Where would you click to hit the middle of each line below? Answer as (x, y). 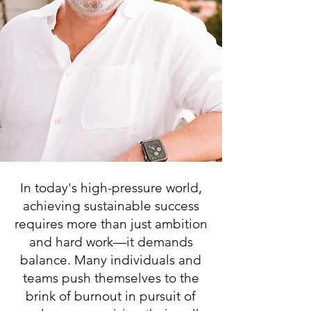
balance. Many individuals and (111, 260)
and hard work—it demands (111, 242)
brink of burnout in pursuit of (111, 296)
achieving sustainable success (111, 206)
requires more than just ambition (111, 224)
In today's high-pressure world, (111, 188)
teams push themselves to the (111, 278)
